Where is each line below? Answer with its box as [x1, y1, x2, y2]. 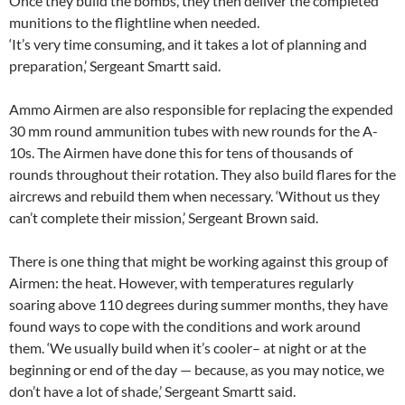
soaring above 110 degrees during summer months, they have [9, 296, 388, 313]
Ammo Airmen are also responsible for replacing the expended [9, 100, 393, 118]
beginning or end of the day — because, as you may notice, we [9, 361, 384, 378]
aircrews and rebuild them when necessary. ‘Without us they [9, 187, 380, 204]
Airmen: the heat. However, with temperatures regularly [9, 274, 353, 291]
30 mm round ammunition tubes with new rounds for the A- [9, 122, 378, 139]
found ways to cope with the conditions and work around [9, 317, 361, 334]
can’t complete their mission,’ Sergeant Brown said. [9, 209, 318, 226]
